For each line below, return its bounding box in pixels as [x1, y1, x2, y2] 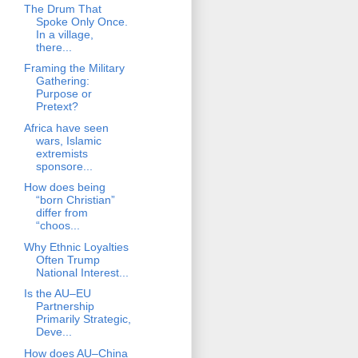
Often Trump [35, 253, 100, 266]
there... [35, 40, 72, 54]
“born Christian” [35, 193, 115, 207]
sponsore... [35, 159, 93, 173]
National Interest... [35, 265, 129, 279]
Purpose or [35, 87, 92, 101]
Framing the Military [23, 62, 125, 75]
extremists [35, 146, 88, 160]
